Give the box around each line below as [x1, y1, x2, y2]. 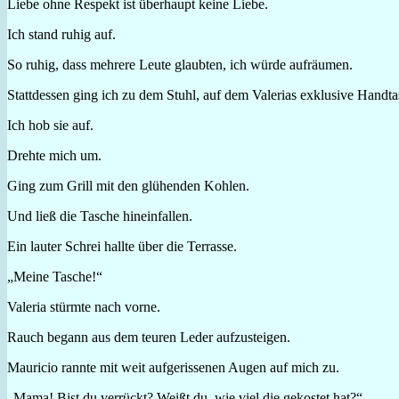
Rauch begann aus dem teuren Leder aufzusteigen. [7, 329, 290, 345]
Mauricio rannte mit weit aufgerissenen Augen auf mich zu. [7, 359, 339, 375]
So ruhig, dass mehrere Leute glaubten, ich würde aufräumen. [7, 56, 353, 72]
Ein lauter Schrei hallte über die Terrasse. [7, 238, 237, 254]
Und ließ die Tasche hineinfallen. [7, 208, 192, 224]
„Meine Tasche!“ [7, 268, 102, 284]
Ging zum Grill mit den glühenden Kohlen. [7, 177, 249, 193]
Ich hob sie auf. [7, 117, 94, 133]
